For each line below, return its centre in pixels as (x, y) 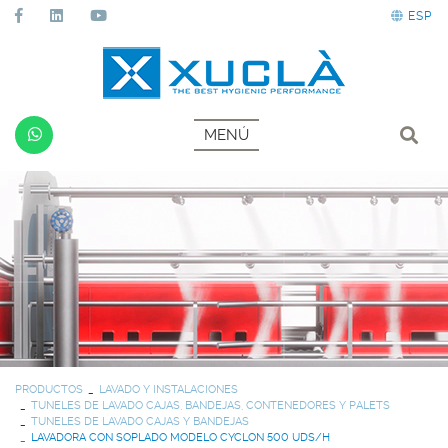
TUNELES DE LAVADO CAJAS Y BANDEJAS (140, 421)
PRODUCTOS (49, 389)
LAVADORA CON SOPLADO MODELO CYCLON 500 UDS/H (180, 437)
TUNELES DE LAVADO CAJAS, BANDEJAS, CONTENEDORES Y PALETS (210, 405)
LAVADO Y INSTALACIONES (168, 389)
